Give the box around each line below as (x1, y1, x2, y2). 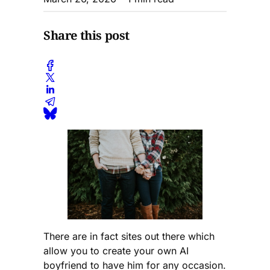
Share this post (43, 27, 130, 44)
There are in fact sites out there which (43, 230, 215, 243)
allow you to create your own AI (43, 245, 189, 257)
